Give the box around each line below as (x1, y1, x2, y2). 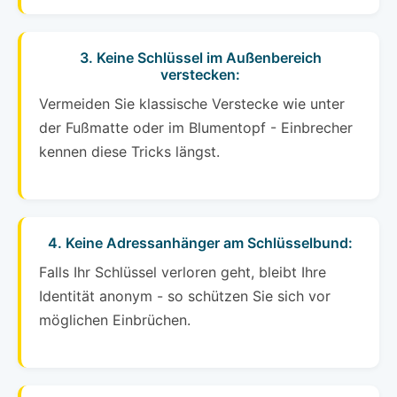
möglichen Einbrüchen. (39, 311, 191, 330)
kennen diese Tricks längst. (39, 143, 220, 161)
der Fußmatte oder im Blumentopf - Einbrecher (39, 119, 353, 137)
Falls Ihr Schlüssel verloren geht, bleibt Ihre (39, 263, 326, 282)
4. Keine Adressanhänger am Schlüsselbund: (48, 234, 353, 253)
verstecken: (160, 66, 240, 84)
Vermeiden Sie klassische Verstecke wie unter (39, 95, 345, 113)
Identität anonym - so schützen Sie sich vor (39, 287, 331, 306)
